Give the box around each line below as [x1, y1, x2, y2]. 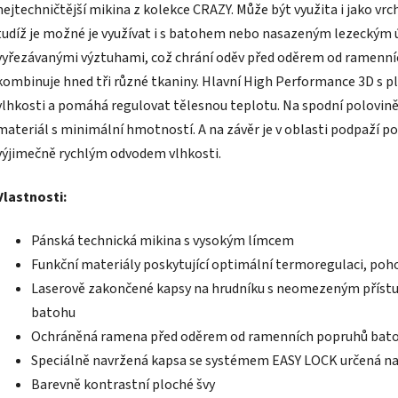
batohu [31, 303, 76, 323]
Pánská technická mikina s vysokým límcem [31, 231, 294, 251]
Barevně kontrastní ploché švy [31, 375, 215, 395]
